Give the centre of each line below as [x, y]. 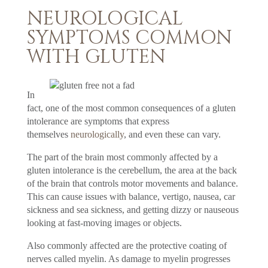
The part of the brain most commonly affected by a [122, 157]
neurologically [97, 134]
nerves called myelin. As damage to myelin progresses [128, 258]
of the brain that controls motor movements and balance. [132, 183]
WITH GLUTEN [96, 57]
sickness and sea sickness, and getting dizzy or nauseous [133, 209]
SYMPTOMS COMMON [129, 38]
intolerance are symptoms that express [98, 121]
